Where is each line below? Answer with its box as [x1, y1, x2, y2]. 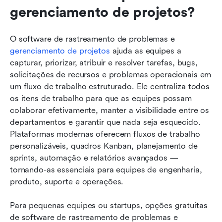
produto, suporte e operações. [10, 176, 124, 186]
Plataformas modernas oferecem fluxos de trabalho [10, 129, 200, 139]
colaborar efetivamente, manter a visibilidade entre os [10, 105, 210, 115]
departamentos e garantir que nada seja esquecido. [10, 117, 201, 127]
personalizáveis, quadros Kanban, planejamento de [10, 141, 198, 151]
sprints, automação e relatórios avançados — [10, 153, 178, 163]
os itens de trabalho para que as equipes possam [10, 93, 192, 103]
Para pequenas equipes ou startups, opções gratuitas [10, 200, 208, 210]
